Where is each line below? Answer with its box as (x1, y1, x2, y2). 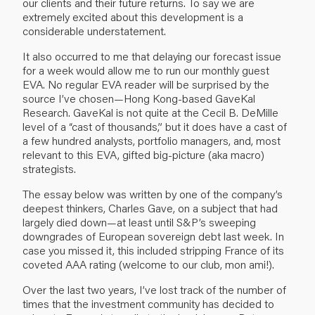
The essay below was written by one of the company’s (22, 186, 283, 201)
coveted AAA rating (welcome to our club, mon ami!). (22, 256, 274, 271)
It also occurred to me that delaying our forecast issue (22, 48, 281, 63)
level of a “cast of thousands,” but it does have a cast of (22, 118, 287, 134)
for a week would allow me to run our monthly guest (22, 62, 269, 77)
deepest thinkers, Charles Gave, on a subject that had (22, 200, 278, 215)
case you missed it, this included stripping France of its (22, 242, 284, 257)
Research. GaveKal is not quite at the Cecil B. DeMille (22, 104, 278, 120)
